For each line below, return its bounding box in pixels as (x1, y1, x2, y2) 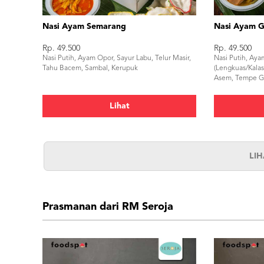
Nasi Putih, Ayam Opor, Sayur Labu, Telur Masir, (42, 55, 191, 62)
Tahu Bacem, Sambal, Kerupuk (42, 65, 138, 72)
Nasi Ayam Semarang (42, 22, 126, 31)
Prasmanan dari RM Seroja (42, 202, 173, 212)
